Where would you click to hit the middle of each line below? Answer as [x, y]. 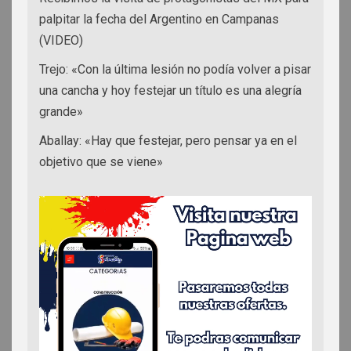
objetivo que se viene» [101, 162]
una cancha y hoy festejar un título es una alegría [170, 91]
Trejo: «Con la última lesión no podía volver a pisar [175, 70]
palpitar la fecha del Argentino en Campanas [159, 20]
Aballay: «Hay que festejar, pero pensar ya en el [168, 141]
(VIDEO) [61, 41]
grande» [61, 112]
